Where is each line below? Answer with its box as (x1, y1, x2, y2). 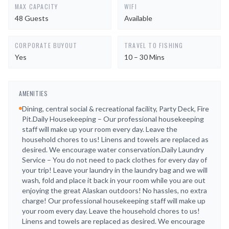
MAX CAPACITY (15, 2, 58, 11)
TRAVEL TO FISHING (124, 41, 184, 50)
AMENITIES (19, 89, 48, 98)
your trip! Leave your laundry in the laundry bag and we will (22, 166, 208, 174)
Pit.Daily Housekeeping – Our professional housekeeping (22, 114, 204, 123)
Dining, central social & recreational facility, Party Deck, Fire (22, 104, 209, 113)
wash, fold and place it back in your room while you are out (22, 176, 205, 185)
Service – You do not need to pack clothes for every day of (22, 155, 207, 164)
